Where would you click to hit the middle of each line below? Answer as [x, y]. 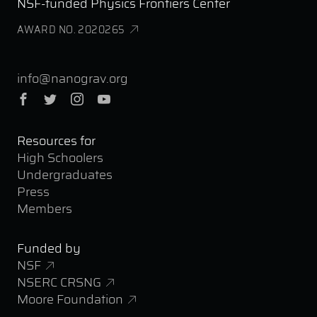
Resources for [56, 141]
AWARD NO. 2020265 [71, 30]
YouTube [133, 99]
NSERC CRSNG [59, 283]
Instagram [109, 99]
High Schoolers [60, 158]
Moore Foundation [70, 300]
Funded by [49, 249]
